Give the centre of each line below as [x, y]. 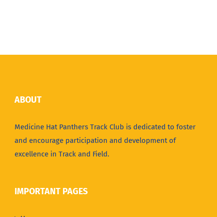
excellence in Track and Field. [62, 154]
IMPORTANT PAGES [51, 191]
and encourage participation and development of [95, 140]
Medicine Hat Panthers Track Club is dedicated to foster [105, 127]
